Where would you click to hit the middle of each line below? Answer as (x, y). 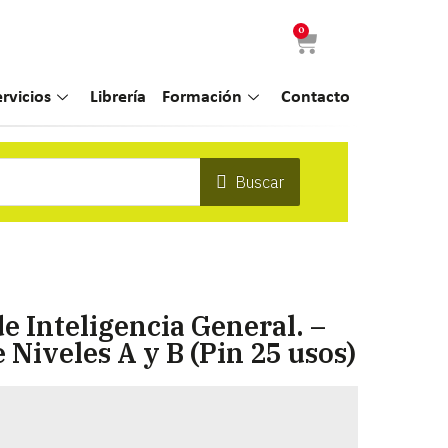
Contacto (316, 97)
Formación (202, 97)
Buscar (260, 182)
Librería (118, 97)
